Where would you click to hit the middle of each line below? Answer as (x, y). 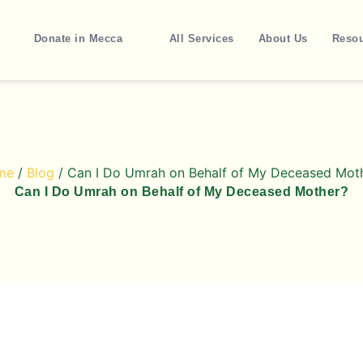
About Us (283, 38)
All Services (201, 38)
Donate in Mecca (78, 38)
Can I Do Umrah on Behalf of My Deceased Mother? (181, 192)
